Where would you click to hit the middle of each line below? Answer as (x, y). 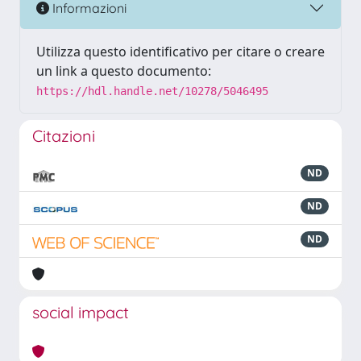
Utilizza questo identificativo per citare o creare (180, 52)
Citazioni (64, 136)
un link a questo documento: (124, 71)
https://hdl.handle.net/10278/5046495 (152, 91)
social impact (81, 312)
